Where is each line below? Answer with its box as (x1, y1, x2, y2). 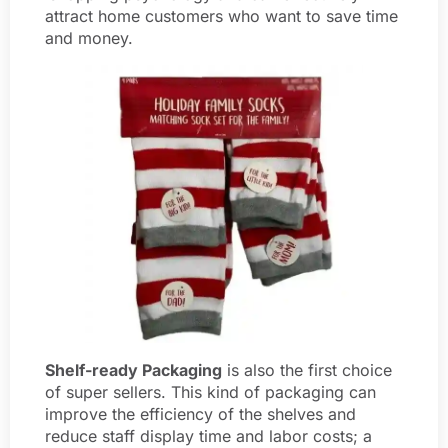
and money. (45, 28, 133, 49)
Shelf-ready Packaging (45, 360, 222, 381)
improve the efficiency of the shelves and (45, 404, 356, 425)
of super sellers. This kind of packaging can (45, 382, 376, 403)
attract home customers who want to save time (45, 6, 398, 27)
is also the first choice (222, 360, 392, 381)
